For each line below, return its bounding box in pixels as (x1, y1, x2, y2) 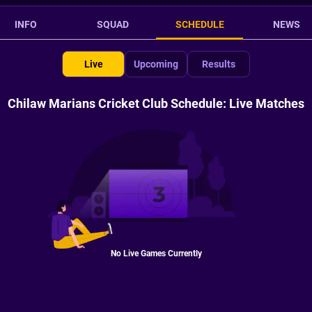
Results (202, 58, 235, 70)
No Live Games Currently (110, 248, 202, 258)
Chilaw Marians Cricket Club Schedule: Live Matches (8, 96, 304, 111)
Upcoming (134, 58, 178, 70)
